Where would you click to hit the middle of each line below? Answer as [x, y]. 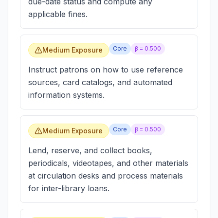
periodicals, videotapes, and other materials [108, 163]
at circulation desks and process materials [106, 176]
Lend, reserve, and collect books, [90, 150]
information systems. [66, 95]
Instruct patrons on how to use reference [106, 70]
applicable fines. [58, 14]
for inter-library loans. [69, 188]
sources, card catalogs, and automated [100, 82]
